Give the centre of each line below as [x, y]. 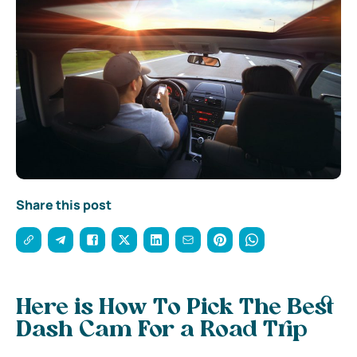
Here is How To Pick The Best [175, 308]
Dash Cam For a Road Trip [162, 330]
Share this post [64, 204]
